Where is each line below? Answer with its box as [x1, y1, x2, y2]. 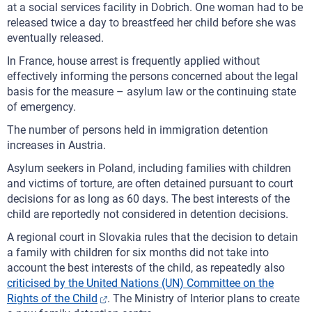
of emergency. [7, 100, 76, 114]
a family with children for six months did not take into [7, 246, 269, 259]
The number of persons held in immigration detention [7, 123, 268, 136]
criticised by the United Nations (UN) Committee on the [7, 276, 274, 290]
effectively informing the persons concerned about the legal [7, 70, 298, 83]
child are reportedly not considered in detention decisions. [7, 208, 288, 221]
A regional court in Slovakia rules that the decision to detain [7, 231, 298, 244]
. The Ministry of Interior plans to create [107, 292, 299, 305]
